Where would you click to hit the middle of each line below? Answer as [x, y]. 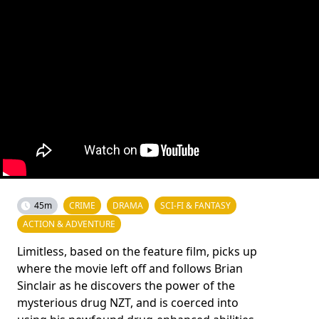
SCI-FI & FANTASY [195, 205]
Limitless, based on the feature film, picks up [137, 251]
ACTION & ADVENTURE [69, 224]
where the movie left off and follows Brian [130, 268]
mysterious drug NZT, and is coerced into [128, 302]
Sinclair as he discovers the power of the [126, 285]
